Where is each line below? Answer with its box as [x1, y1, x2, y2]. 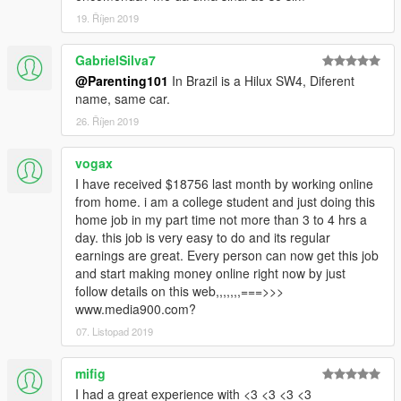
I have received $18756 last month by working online [75, 174, 373, 192]
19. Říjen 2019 [76, 10, 139, 25]
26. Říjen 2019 [76, 113, 139, 128]
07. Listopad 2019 [76, 323, 153, 338]
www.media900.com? [75, 299, 196, 318]
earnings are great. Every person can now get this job [75, 245, 379, 264]
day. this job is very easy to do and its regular [75, 227, 330, 246]
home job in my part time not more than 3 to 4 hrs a [75, 209, 367, 228]
